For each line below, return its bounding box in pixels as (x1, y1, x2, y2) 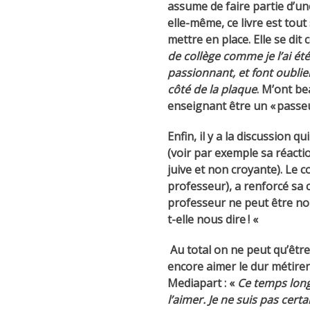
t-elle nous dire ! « (167, 212, 261, 228)
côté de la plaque (167, 82, 257, 98)
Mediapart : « (167, 275, 237, 291)
